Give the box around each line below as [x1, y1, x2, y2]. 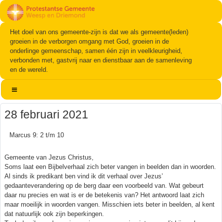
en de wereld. [10, 65, 48, 73]
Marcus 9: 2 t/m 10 [9, 131, 64, 139]
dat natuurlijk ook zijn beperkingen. [4, 210, 104, 218]
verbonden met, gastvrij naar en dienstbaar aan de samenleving [10, 56, 192, 64]
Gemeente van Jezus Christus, [4, 153, 94, 161]
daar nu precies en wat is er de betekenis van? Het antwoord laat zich [4, 191, 204, 199]
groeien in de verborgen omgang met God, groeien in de [10, 37, 169, 45]
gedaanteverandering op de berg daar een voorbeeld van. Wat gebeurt [4, 181, 204, 189]
